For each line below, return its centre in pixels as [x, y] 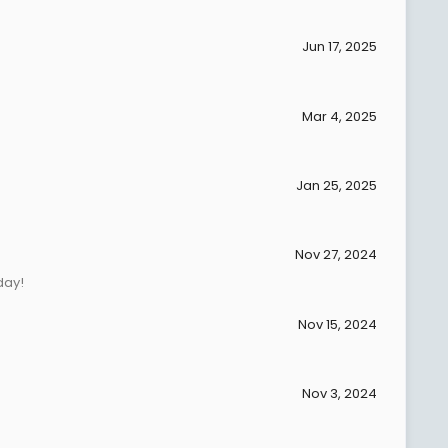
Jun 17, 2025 [339, 47]
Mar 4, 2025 [339, 116]
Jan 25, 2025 [336, 185]
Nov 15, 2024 [337, 324]
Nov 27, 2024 [336, 255]
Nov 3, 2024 [339, 393]
